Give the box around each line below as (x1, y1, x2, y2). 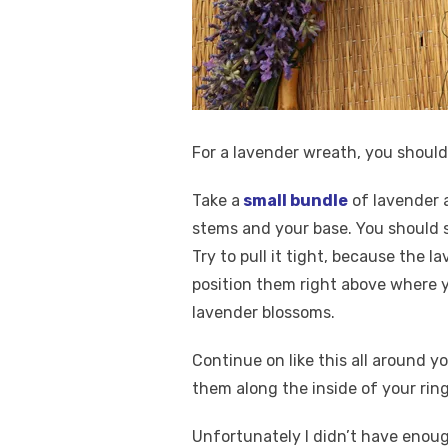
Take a (192, 191, 240, 210)
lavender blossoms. (192, 303, 335, 322)
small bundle (240, 191, 348, 210)
